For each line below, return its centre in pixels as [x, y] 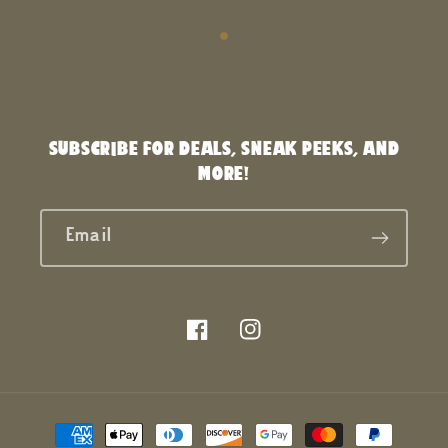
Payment [74, 425]
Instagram [276, 341]
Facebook [220, 341]
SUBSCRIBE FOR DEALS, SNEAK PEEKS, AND [224, 148]
